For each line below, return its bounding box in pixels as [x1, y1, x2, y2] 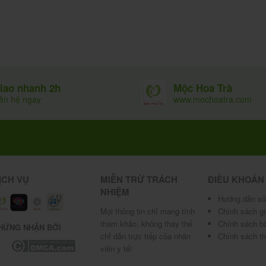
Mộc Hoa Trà [173, 80, 232, 95]
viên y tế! [100, 243, 132, 255]
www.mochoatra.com [173, 93, 252, 105]
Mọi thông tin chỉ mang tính [100, 205, 195, 217]
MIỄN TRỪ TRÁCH [100, 172, 178, 186]
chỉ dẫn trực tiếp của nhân [100, 230, 191, 242]
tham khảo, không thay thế [100, 218, 192, 230]
